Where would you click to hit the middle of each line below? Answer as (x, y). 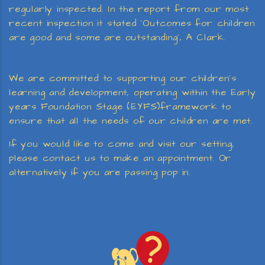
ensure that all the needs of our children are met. (131, 121)
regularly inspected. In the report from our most (129, 9)
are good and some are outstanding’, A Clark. (117, 37)
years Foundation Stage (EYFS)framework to (120, 106)
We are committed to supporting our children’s (123, 78)
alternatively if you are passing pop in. (100, 172)
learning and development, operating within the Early (132, 92)
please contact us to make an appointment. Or (120, 158)
